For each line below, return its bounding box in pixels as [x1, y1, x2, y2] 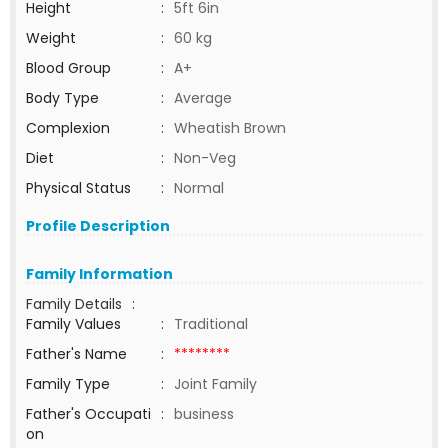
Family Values [26, 314, 121, 334]
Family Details [26, 294, 122, 314]
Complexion [26, 118, 110, 138]
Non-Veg [174, 148, 236, 168]
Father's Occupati [26, 404, 151, 424]
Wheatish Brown [174, 118, 286, 138]
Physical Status [26, 178, 131, 198]
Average [174, 88, 232, 108]
